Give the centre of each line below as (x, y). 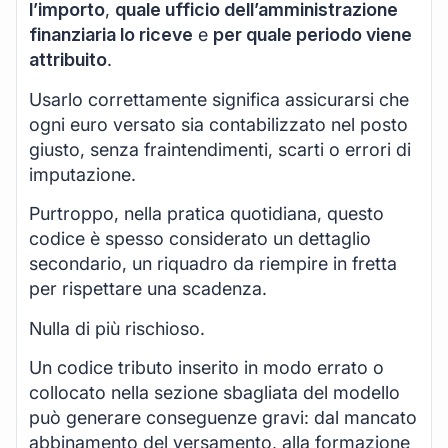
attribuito (68, 60)
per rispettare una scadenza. (148, 289)
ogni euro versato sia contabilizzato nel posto (218, 124)
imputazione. (82, 174)
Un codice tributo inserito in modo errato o (206, 367)
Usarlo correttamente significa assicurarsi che (219, 99)
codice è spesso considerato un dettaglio (200, 239)
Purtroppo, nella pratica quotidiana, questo (206, 214)
